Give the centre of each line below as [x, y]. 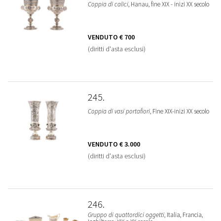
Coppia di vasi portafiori [119, 111]
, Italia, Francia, [183, 215]
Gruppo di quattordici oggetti [126, 215]
